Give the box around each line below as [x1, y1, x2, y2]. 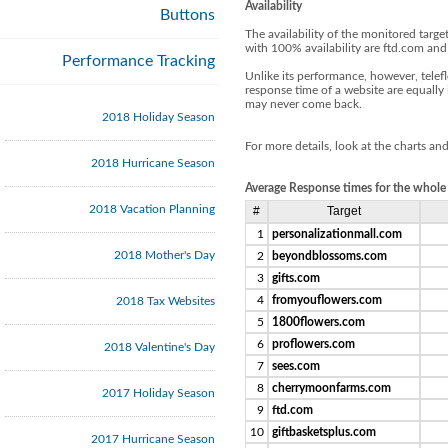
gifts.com [272, 272, 320, 284]
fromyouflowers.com [272, 294, 382, 306]
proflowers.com [272, 338, 355, 350]
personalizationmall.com [272, 228, 402, 240]
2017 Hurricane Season [91, 433, 215, 445]
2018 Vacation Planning [89, 203, 215, 215]
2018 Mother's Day [114, 249, 215, 261]
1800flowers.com [272, 316, 365, 328]
